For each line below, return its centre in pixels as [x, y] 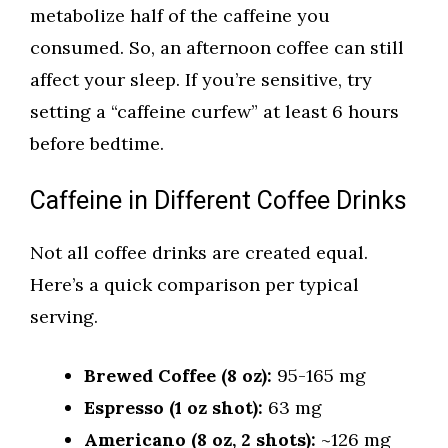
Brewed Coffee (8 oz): [178, 376]
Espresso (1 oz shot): [173, 408]
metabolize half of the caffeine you [180, 16]
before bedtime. [97, 144]
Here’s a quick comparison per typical [194, 285]
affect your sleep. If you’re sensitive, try [201, 80]
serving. [64, 317]
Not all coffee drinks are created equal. [199, 253]
